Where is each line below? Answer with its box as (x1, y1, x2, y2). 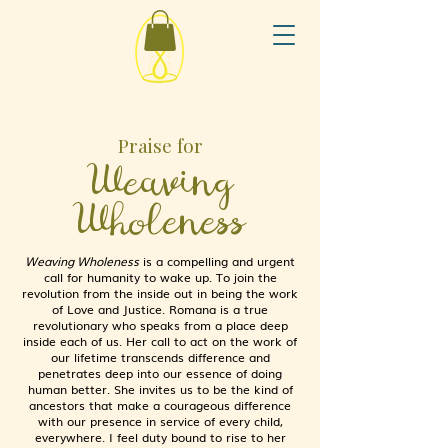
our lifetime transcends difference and (50, 348, 270, 366)
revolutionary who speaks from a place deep (32, 316, 288, 334)
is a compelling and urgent (139, 252, 295, 270)
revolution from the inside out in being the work (22, 284, 298, 302)
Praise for (117, 132, 203, 158)
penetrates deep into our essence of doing (38, 364, 282, 382)
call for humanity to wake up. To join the (43, 268, 277, 286)
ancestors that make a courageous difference (29, 396, 291, 414)
